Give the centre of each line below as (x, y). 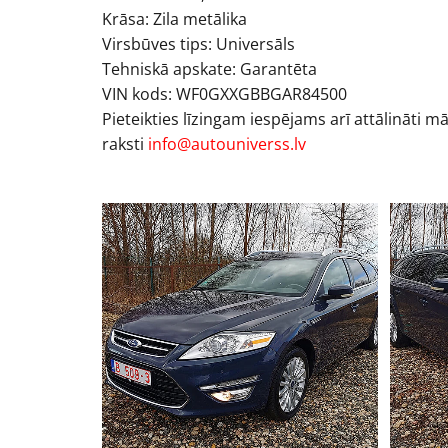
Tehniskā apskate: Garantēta (209, 69)
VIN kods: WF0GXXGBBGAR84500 (224, 94)
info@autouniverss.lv (227, 144)
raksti (125, 144)
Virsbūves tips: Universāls (198, 44)
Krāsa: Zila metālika (174, 19)
